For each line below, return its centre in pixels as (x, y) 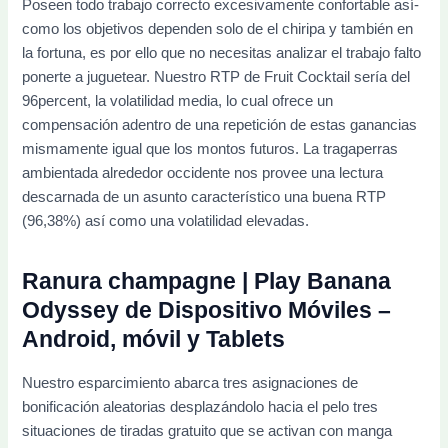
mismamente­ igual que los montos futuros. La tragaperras (210, 149)
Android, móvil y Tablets (154, 339)
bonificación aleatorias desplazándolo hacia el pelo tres (200, 407)
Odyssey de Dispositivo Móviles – (207, 310)
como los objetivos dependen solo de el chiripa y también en (218, 29)
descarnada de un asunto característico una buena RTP (204, 197)
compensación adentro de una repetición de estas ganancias (220, 125)
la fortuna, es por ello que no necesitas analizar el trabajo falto (222, 53)
